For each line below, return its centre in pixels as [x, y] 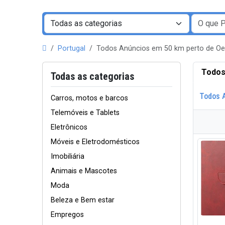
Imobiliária [68, 156]
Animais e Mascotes [84, 171]
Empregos [67, 215]
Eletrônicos [69, 127]
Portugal [72, 48]
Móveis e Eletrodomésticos [95, 142]
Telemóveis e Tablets [85, 113]
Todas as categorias [92, 76]
